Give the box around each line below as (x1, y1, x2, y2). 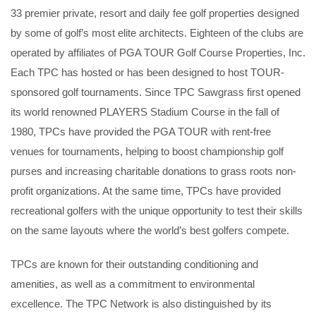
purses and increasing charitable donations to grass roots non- (11, 165, 296, 177)
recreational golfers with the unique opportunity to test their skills (11, 205, 303, 217)
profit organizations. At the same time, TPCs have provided (11, 185, 281, 197)
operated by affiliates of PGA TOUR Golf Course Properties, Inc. (11, 47, 305, 59)
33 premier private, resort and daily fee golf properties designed (11, 7, 299, 19)
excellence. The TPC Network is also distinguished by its (11, 298, 272, 310)
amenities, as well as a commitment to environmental (11, 278, 255, 290)
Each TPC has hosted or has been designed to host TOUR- (11, 66, 284, 78)
